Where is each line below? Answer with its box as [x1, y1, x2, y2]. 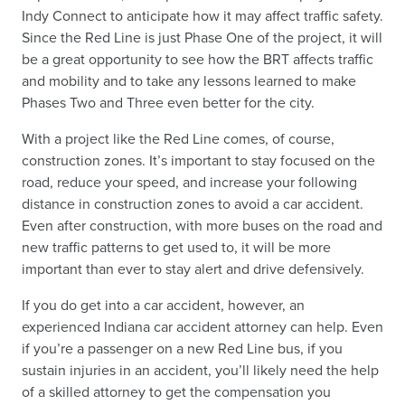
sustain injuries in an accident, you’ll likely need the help [22, 359, 379, 381]
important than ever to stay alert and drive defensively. [22, 258, 364, 279]
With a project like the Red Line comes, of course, [22, 127, 334, 149]
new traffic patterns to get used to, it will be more [22, 236, 331, 258]
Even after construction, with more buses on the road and [22, 214, 382, 236]
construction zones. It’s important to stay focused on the [22, 149, 375, 171]
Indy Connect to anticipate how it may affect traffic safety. [22, 5, 383, 26]
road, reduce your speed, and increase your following [22, 171, 357, 193]
